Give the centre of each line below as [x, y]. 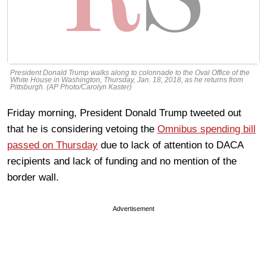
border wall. [33, 178]
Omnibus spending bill [207, 129]
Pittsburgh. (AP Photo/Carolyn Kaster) [71, 87]
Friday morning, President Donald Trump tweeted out [124, 113]
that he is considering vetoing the [82, 129]
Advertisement [133, 209]
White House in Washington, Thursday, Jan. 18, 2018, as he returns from [127, 80]
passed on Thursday [52, 145]
